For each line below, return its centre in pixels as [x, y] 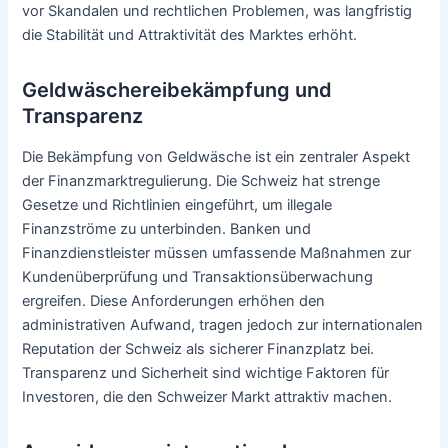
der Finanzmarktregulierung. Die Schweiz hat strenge [201, 180]
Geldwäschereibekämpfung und [177, 89]
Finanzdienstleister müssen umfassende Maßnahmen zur [217, 252]
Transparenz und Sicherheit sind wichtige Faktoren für [206, 372]
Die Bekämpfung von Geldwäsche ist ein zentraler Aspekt [216, 156]
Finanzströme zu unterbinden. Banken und [167, 228]
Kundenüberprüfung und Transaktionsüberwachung [198, 276]
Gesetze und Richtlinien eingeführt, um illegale [177, 204]
